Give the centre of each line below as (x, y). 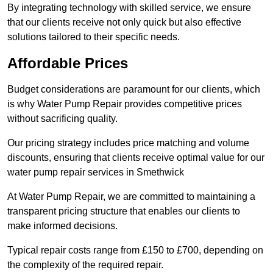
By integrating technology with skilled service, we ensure (129, 8)
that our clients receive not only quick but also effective (124, 23)
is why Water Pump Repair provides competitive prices (125, 104)
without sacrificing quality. (64, 119)
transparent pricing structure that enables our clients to (124, 211)
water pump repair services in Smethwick (96, 172)
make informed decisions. (64, 226)
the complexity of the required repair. (87, 265)
